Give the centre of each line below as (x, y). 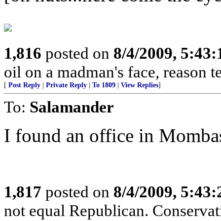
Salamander (72, 107)
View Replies (140, 85)
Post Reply (24, 85)
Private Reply (66, 85)
